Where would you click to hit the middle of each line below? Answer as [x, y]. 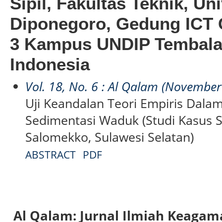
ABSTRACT [51, 154]
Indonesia [50, 64]
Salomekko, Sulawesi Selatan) [110, 137]
